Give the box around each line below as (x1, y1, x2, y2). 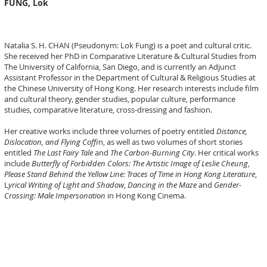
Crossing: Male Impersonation (4, 190, 105, 201)
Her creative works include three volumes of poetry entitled (4, 126, 216, 136)
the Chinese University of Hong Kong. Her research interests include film (4, 83, 259, 94)
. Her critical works (194, 147, 259, 158)
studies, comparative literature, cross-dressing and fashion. (4, 104, 214, 115)
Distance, (216, 126, 247, 136)
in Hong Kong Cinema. (105, 190, 186, 201)
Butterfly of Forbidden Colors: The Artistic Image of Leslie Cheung (32, 158, 248, 169)
